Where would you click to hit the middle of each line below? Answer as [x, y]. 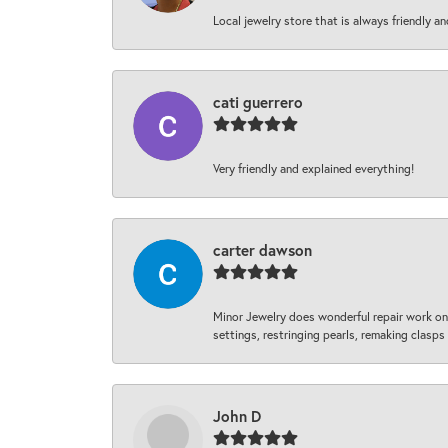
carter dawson [262, 250]
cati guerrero [258, 102]
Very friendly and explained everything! [313, 168]
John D [237, 416]
